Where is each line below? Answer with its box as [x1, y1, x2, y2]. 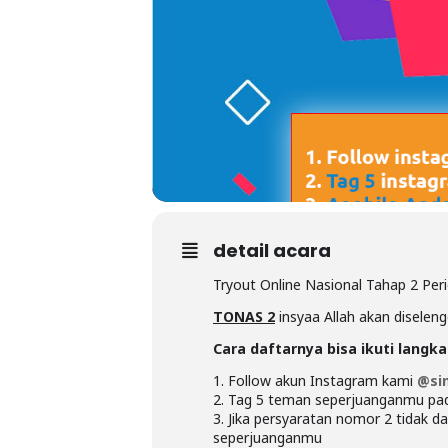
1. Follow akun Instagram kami [213, 371, 413, 391]
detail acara [213, 238, 331, 264]
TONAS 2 [213, 307, 275, 327]
